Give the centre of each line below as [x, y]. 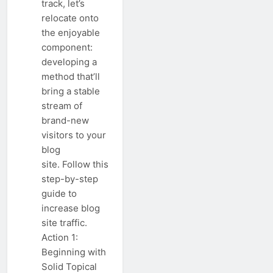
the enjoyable [71, 33]
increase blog [71, 208]
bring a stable [71, 91]
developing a [69, 62]
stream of [62, 106]
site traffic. [64, 223]
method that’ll [71, 77]
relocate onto [70, 18]
